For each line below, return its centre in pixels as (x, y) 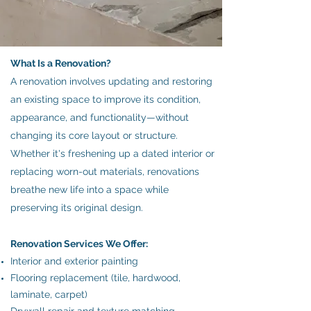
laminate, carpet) (49, 294)
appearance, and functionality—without (100, 117)
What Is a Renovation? (61, 63)
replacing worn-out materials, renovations (105, 171)
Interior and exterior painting (74, 261)
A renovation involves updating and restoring (111, 81)
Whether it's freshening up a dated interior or (112, 153)
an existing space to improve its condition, (106, 99)
